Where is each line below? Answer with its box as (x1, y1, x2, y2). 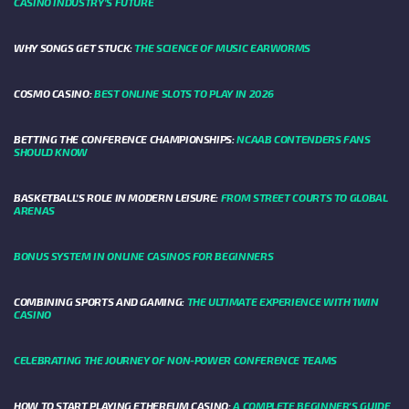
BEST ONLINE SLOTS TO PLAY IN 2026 (93, 87, 275, 100)
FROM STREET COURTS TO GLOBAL (220, 191, 388, 204)
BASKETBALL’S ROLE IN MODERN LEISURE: (14, 191, 221, 204)
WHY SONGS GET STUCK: (14, 41, 135, 55)
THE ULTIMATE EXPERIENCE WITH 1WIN (186, 295, 379, 309)
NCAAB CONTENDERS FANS (236, 132, 371, 146)
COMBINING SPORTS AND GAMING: (14, 295, 187, 309)
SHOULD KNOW (14, 145, 89, 159)
